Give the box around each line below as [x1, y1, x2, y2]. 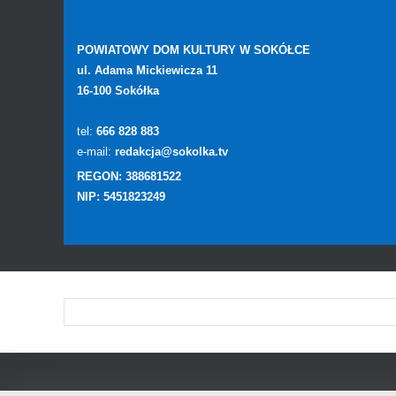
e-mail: [77, 145, 115, 158]
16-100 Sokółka [77, 84, 159, 97]
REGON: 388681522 [77, 170, 181, 183]
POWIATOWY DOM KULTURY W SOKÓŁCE [77, 43, 310, 57]
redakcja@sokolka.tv [115, 145, 228, 158]
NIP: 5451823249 [77, 190, 165, 203]
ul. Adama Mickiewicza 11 [77, 64, 221, 77]
